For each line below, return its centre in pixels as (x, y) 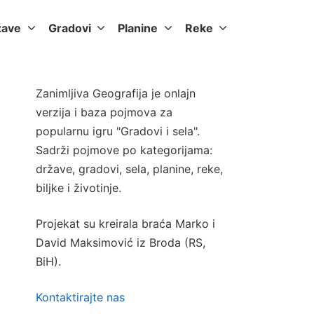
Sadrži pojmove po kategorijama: (124, 150)
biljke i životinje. (78, 188)
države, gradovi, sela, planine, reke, (129, 169)
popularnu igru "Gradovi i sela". (118, 131)
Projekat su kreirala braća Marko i (125, 224)
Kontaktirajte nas (80, 297)
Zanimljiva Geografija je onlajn (116, 93)
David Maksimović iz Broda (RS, (121, 243)
